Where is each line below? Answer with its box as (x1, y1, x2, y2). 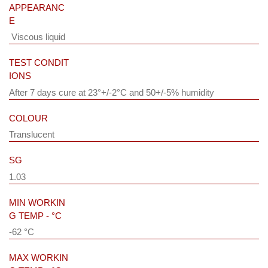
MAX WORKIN (9, 252, 68, 263)
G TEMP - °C (9, 210, 62, 221)
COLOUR (9, 112, 48, 123)
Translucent (9, 129, 54, 140)
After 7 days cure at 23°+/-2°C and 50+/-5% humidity (9, 87, 214, 98)
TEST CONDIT (9, 57, 69, 68)
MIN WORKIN (9, 197, 65, 208)
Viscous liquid (9, 32, 65, 42)
